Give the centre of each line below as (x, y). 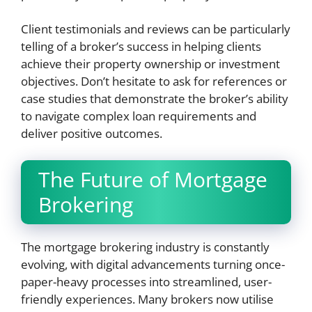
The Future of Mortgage (153, 179)
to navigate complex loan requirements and (139, 116)
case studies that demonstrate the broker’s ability (155, 99)
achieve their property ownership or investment (150, 64)
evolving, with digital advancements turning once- (153, 264)
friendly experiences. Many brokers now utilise (147, 299)
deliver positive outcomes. (92, 133)
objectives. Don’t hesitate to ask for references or (154, 81)
